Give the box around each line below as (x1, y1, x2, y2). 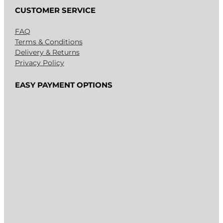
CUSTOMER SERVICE (14, 5, 96, 15)
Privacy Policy (14, 58, 64, 68)
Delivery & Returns (14, 48, 80, 57)
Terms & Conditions (14, 37, 83, 47)
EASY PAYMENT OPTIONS (14, 80, 112, 90)
